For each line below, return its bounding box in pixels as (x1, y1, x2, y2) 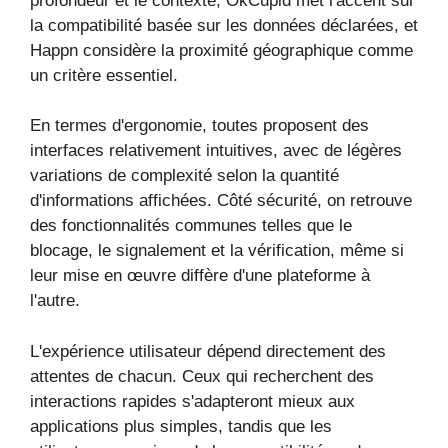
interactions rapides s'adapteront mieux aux (30, 391, 355, 411)
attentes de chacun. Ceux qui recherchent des (30, 366, 374, 386)
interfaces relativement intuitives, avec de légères (30, 141, 402, 160)
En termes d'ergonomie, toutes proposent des (30, 116, 369, 135)
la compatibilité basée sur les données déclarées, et (30, 15, 418, 35)
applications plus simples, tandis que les (30, 416, 332, 436)
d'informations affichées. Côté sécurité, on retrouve (30, 191, 412, 210)
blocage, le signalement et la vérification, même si (30, 241, 404, 260)
